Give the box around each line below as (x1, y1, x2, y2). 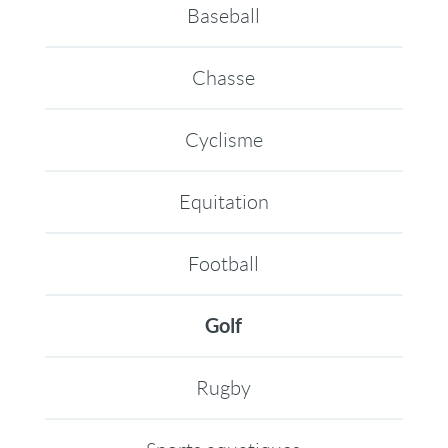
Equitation (178, 191, 269, 213)
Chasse (192, 67, 256, 89)
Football (188, 253, 260, 275)
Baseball (187, 5, 261, 27)
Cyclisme (184, 129, 263, 151)
